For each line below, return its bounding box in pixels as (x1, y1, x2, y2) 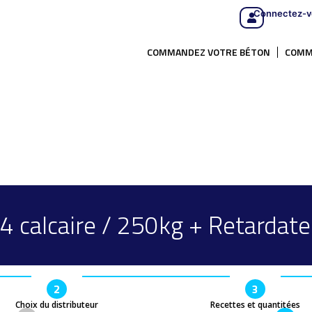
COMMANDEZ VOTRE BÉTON (147, 45, 270, 59)
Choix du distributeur (15, 299, 98, 311)
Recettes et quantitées (210, 299, 300, 311)
